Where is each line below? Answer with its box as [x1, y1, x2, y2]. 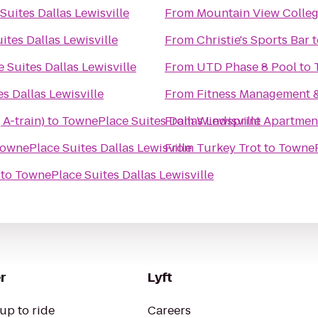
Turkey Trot [197, 140, 261, 156]
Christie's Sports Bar [197, 32, 309, 48]
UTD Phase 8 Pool [197, 59, 297, 75]
